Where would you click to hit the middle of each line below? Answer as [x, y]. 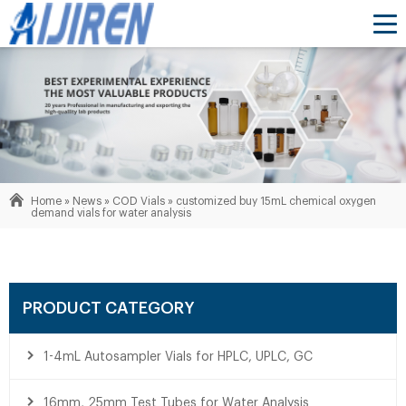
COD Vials [139, 201]
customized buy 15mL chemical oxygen [276, 201]
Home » [52, 201]
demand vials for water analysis [111, 213]
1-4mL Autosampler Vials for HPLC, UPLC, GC [178, 357]
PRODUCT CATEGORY [109, 308]
